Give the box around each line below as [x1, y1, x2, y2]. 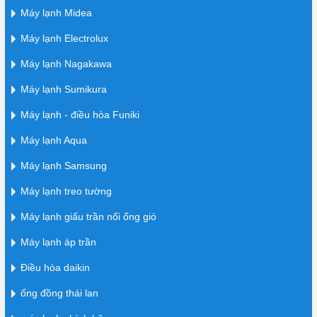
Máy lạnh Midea [20, 6, 92, 18]
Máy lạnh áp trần [20, 236, 96, 248]
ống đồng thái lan [20, 287, 98, 299]
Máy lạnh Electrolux [20, 32, 108, 44]
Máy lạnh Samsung [20, 159, 107, 171]
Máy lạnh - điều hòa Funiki [20, 108, 139, 120]
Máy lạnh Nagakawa [20, 57, 112, 69]
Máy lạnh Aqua [20, 134, 87, 146]
